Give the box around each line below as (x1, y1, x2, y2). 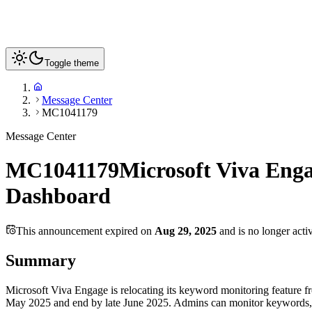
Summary (6, 251, 76, 270)
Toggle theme (45, 58, 99, 68)
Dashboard (6, 183, 111, 209)
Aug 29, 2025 (155, 224, 217, 237)
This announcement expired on (16, 224, 155, 237)
